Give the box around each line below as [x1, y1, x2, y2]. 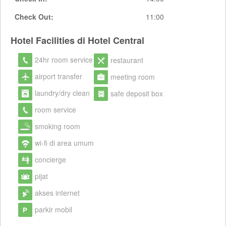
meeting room [110, 71, 155, 82]
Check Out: [15, 11, 53, 22]
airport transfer [35, 71, 82, 81]
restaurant [110, 54, 143, 65]
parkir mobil [35, 204, 72, 214]
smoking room [35, 121, 80, 131]
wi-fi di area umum [35, 137, 94, 148]
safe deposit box [110, 88, 163, 98]
